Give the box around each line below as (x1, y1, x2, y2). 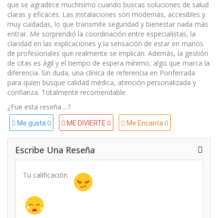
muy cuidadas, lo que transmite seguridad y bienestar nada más (7, 19, 208, 29)
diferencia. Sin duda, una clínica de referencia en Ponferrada (7, 68, 195, 77)
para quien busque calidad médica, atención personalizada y (7, 77, 196, 87)
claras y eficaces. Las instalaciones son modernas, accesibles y (7, 9, 205, 19)
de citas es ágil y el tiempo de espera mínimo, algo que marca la (7, 58, 210, 68)
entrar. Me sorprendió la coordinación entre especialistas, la (7, 29, 196, 38)
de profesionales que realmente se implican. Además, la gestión (7, 48, 208, 58)
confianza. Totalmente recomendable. (7, 87, 127, 97)
